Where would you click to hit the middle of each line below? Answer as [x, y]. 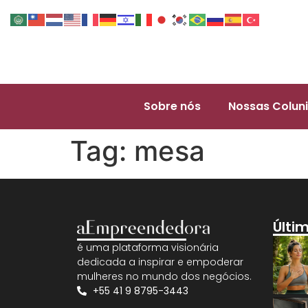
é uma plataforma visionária [148, 247]
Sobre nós [172, 106]
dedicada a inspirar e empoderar [160, 262]
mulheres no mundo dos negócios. [164, 276]
